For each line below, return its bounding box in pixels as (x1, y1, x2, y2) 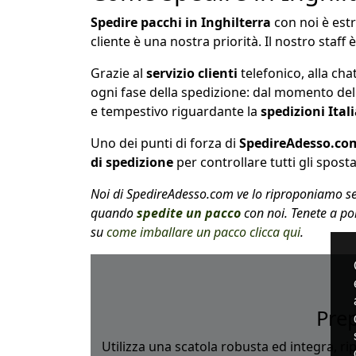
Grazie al (91, 64, 146, 82)
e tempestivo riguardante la (91, 102, 261, 120)
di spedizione (91, 153, 173, 171)
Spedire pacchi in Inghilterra (91, 13, 271, 31)
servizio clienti (146, 64, 238, 82)
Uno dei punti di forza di (91, 133, 239, 152)
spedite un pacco (137, 203, 241, 222)
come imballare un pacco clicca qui (106, 222, 300, 241)
